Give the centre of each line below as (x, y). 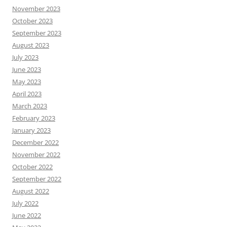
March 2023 (30, 106)
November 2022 (36, 154)
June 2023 (27, 69)
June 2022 (27, 215)
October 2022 (32, 166)
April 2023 (27, 93)
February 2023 (34, 118)
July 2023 (25, 57)
